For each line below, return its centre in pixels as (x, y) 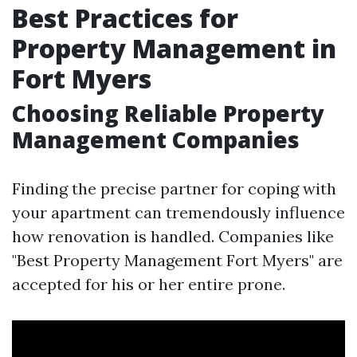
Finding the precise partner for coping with (174, 188)
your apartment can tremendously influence (178, 212)
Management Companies (156, 139)
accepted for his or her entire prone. (149, 284)
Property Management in (174, 48)
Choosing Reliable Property (168, 113)
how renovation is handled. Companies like (173, 236)
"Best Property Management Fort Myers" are (177, 260)
